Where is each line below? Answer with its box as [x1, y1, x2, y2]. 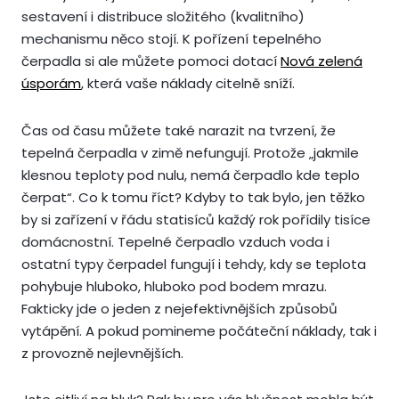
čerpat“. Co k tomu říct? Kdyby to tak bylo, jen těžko [21, 187, 365, 207]
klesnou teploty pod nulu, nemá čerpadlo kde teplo [21, 165, 360, 184]
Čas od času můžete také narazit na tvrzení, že [21, 120, 336, 140]
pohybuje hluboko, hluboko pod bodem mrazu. [21, 276, 327, 296]
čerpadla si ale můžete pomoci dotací [21, 52, 281, 71]
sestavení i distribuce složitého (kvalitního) [21, 7, 305, 27]
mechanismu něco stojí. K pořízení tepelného [21, 29, 322, 49]
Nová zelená [281, 52, 362, 71]
